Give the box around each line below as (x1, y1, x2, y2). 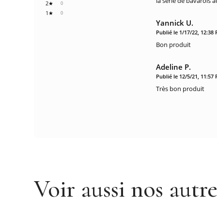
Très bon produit (156, 84, 205, 93)
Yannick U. (156, 18, 194, 28)
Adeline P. (156, 62, 191, 72)
